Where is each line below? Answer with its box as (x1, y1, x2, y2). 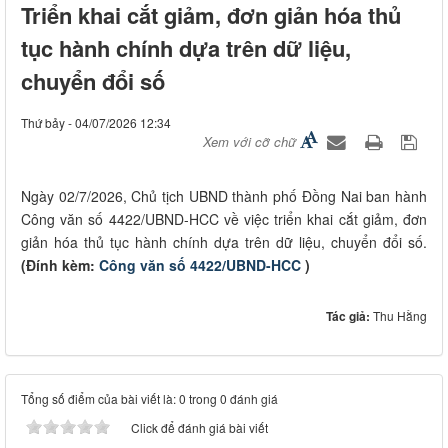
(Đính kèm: (21, 255, 99, 276)
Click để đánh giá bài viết (131, 419, 268, 437)
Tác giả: (326, 307, 373, 326)
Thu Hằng (373, 307, 427, 325)
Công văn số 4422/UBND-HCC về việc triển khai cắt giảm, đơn (21, 209, 427, 230)
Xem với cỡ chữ (203, 132, 296, 152)
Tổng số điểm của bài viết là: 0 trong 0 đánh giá (21, 390, 278, 408)
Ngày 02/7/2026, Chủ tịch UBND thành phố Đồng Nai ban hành (21, 186, 427, 207)
